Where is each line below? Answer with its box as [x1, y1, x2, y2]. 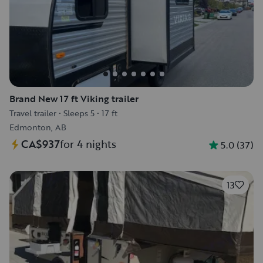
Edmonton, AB [9, 121, 66, 133]
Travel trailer [9, 107, 56, 119]
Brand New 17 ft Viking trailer [9, 92, 139, 106]
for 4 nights [60, 136, 116, 151]
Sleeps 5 [63, 107, 95, 119]
